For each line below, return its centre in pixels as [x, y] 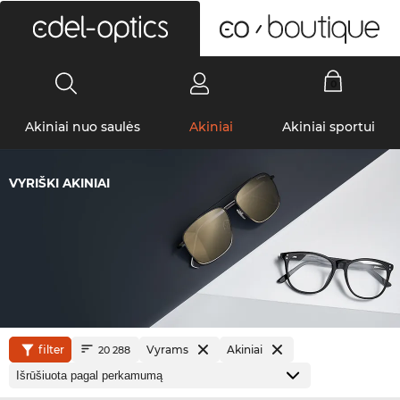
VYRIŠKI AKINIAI [59, 183]
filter [51, 350]
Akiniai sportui [329, 127]
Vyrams [167, 350]
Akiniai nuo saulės [82, 127]
